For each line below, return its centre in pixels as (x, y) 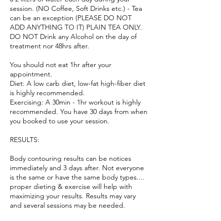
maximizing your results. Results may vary (73, 196)
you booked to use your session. (60, 121)
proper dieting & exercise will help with (71, 186)
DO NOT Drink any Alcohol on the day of (73, 37)
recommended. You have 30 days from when (79, 111)
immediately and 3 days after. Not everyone (77, 168)
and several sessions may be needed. (68, 205)
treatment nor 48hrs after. (50, 46)
